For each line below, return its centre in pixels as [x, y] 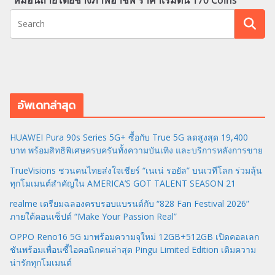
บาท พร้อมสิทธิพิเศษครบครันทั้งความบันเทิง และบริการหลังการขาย [136, 150]
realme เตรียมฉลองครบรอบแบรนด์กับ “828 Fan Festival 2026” [130, 203]
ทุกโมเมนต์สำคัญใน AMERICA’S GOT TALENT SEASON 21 [123, 183]
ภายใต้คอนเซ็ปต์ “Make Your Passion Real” [93, 216]
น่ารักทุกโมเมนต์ [41, 262]
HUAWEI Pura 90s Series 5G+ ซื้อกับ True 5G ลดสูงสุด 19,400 [129, 137]
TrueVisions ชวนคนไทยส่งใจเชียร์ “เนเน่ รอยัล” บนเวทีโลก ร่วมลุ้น [136, 170]
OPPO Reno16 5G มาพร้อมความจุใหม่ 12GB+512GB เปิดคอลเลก [134, 236]
